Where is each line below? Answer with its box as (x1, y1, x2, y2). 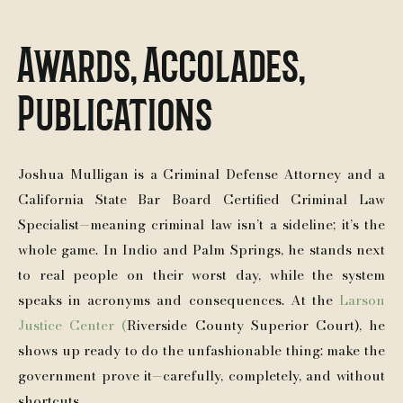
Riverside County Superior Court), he (127, 315, 386, 336)
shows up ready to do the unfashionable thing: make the (18, 340, 385, 361)
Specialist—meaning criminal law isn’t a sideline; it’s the (18, 214, 385, 235)
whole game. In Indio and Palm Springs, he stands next (18, 239, 385, 260)
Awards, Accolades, (18, 37, 307, 86)
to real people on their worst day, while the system (18, 264, 385, 285)
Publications (18, 85, 213, 135)
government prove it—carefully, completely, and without (18, 365, 385, 386)
